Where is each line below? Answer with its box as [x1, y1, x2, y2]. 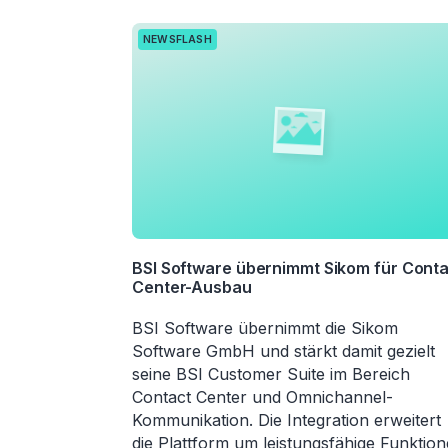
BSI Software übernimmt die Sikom [132, 318, 398, 339]
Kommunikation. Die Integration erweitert [132, 410, 441, 431]
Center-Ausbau [132, 277, 252, 298]
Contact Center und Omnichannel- [132, 387, 393, 408]
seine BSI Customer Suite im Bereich [132, 364, 410, 385]
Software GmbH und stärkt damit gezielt [132, 341, 435, 362]
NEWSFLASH [143, 32, 212, 46]
